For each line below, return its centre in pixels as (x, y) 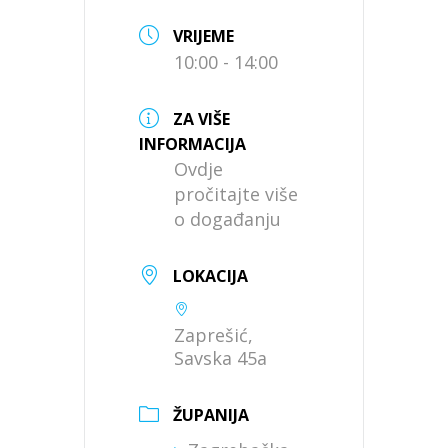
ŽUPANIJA (211, 414)
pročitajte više (236, 193)
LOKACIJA (210, 275)
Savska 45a (220, 357)
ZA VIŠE (201, 118)
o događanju (227, 218)
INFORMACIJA (192, 143)
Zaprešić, (213, 334)
